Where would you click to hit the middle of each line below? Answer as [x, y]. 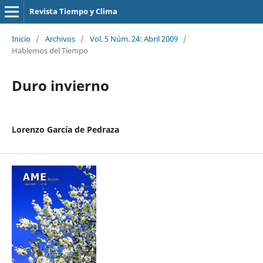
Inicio [21, 38]
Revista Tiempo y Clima [73, 11]
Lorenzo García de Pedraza [65, 129]
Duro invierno [60, 85]
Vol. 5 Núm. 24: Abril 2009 [134, 38]
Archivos [60, 38]
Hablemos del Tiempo [50, 50]
